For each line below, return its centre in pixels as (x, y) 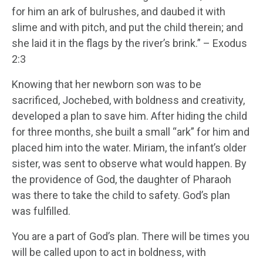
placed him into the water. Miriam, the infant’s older (129, 147)
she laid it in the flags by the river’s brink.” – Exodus (129, 43)
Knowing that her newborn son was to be (107, 84)
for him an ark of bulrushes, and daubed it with (119, 11)
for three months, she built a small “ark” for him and (131, 131)
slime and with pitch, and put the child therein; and (127, 27)
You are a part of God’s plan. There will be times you (131, 236)
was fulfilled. (41, 211)
